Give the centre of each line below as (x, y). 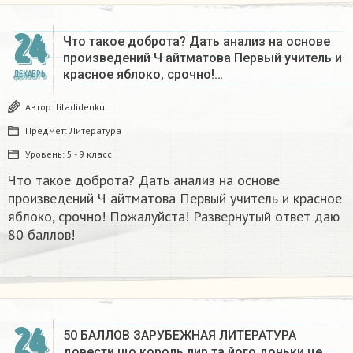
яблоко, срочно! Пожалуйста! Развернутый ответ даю (174, 216)
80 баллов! (41, 234)
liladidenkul (82, 106)
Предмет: (47, 130)
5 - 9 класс (89, 154)
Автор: (41, 106)
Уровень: (46, 154)
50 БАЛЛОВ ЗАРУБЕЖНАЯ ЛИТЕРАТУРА (180, 335)
